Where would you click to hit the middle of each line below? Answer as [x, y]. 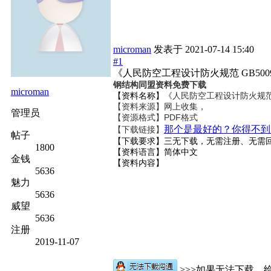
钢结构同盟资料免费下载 [160, 85]
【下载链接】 [139, 129]
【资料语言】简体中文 [155, 152]
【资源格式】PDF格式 [155, 117]
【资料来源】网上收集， [160, 106]
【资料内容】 [139, 163]
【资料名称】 [139, 96]
